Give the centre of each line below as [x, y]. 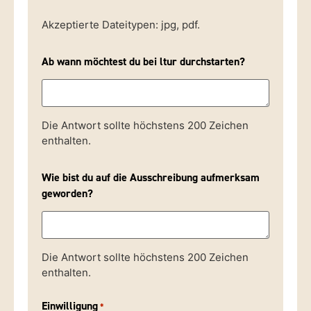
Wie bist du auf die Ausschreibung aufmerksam [151, 177]
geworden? [67, 193]
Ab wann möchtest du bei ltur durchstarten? [143, 61]
